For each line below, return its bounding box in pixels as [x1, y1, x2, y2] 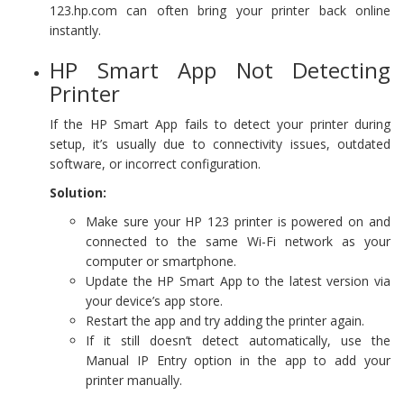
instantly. [50, 21, 101, 39]
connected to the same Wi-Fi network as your [86, 232, 390, 250]
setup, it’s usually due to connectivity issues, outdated [50, 134, 390, 152]
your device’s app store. [86, 291, 223, 309]
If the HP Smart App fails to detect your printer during [50, 115, 390, 133]
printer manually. [86, 371, 182, 389]
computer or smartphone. [86, 252, 236, 270]
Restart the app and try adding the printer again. [86, 311, 364, 329]
